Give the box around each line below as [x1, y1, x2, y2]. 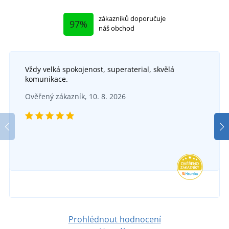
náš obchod [99, 23, 134, 33]
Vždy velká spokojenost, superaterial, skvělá [25, 64, 174, 74]
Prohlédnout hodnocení [68, 213, 161, 225]
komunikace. [25, 74, 68, 84]
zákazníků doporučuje [99, 13, 166, 23]
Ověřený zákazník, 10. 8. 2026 [25, 91, 126, 101]
